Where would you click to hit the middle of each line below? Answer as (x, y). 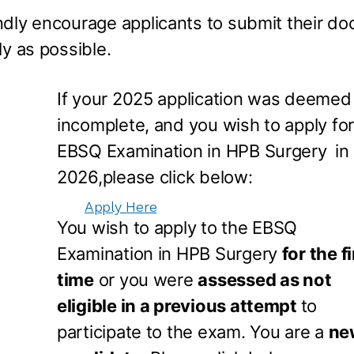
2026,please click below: (155, 177)
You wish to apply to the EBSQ (177, 228)
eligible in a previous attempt (179, 306)
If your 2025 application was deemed (204, 99)
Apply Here (121, 207)
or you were (146, 280)
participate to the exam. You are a (193, 332)
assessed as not (265, 280)
